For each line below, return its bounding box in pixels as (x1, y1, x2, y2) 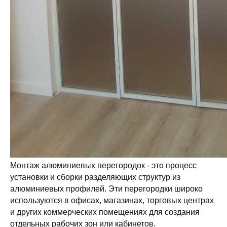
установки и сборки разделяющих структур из (10, 173, 180, 181)
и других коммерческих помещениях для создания (10, 208, 200, 216)
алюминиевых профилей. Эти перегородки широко (10, 184, 203, 193)
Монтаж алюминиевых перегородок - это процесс (10, 161, 197, 170)
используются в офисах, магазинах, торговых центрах (10, 196, 214, 205)
